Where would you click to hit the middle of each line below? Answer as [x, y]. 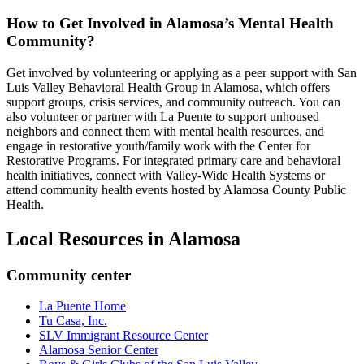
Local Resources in [87, 238]
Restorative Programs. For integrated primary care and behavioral [173, 160]
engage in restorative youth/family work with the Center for [158, 145]
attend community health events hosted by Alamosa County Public [176, 189]
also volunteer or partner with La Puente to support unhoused [163, 116]
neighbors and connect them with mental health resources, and [165, 131]
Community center [69, 275]
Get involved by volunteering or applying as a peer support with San [182, 72]
